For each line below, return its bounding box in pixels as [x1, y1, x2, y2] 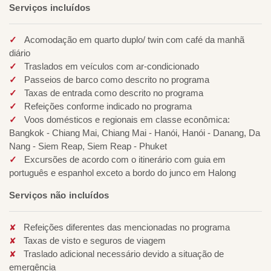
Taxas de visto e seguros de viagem [24, 235, 166, 246]
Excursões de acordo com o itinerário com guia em [24, 154, 226, 165]
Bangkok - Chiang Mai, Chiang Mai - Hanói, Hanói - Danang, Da [9, 128, 260, 139]
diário [9, 48, 30, 59]
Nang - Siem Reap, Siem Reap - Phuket [9, 141, 167, 152]
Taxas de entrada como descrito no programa [24, 88, 203, 99]
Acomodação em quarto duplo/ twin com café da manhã [24, 34, 244, 45]
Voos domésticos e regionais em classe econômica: [24, 114, 230, 125]
